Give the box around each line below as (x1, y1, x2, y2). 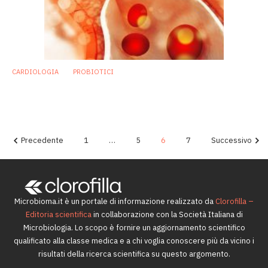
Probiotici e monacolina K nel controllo (6, 78, 233, 93)
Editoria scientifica (25, 209, 92, 220)
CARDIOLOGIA (12, 68, 59, 77)
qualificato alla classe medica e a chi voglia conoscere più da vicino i (14, 236, 254, 246)
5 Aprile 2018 (6, 102, 49, 111)
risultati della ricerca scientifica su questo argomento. (38, 249, 230, 260)
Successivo (211, 135, 252, 146)
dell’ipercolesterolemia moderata (6, 90, 201, 105)
